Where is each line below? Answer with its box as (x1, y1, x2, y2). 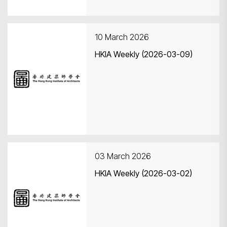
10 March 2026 (95, 32, 149, 42)
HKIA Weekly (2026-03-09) (95, 49, 193, 59)
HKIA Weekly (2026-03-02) (95, 168, 192, 178)
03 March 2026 (95, 151, 151, 161)
